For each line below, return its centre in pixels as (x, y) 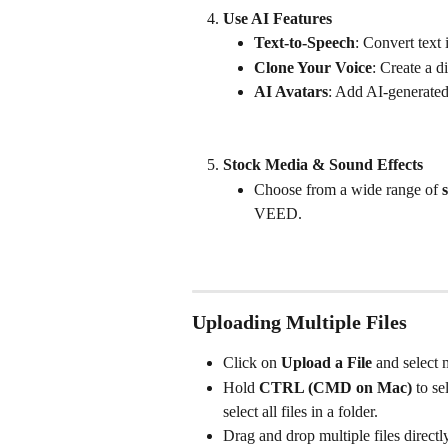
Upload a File (326, 363)
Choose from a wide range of (348, 189)
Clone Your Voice (313, 67)
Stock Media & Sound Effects (323, 165)
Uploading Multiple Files (299, 322)
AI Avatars (291, 92)
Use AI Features (277, 18)
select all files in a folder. (300, 411)
